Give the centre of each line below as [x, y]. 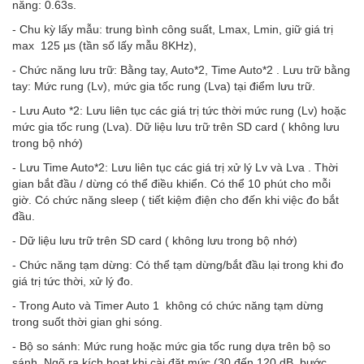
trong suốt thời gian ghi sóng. [87, 321]
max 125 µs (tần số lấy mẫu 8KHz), [104, 45]
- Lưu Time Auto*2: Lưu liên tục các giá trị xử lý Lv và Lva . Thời [175, 167]
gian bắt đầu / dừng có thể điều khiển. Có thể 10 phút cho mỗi [171, 183]
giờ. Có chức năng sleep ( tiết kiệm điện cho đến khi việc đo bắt [175, 199]
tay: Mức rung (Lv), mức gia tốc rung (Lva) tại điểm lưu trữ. [164, 86]
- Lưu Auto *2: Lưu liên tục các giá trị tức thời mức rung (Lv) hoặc [179, 110]
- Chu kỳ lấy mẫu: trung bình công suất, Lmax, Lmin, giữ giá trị [173, 29]
